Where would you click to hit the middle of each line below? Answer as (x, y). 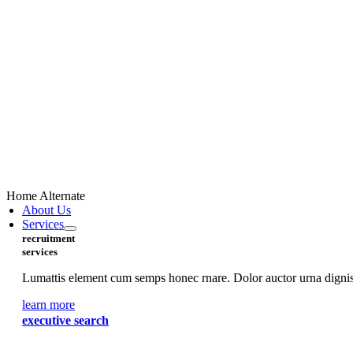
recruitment (49, 238)
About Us (47, 210)
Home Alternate (46, 196)
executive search (66, 320)
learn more (49, 305)
